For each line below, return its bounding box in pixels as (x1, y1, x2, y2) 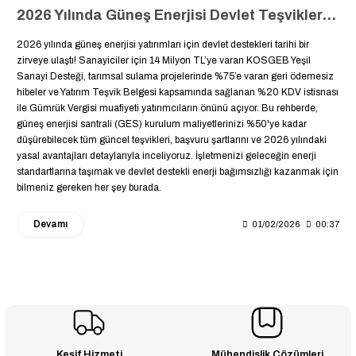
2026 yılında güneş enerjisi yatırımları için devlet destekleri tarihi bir (17, 38, 309, 50)
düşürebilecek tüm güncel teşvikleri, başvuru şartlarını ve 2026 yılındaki (17, 133, 327, 145)
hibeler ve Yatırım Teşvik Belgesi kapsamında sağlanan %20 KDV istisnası (17, 86, 339, 98)
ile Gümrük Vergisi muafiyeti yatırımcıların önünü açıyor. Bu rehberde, (17, 102, 318, 114)
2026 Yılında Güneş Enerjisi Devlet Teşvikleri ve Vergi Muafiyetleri (323, 6, 336, 23)
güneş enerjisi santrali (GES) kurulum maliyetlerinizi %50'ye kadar (17, 118, 307, 130)
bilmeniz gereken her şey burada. (17, 181, 161, 193)
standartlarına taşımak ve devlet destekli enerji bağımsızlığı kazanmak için (17, 165, 339, 177)
